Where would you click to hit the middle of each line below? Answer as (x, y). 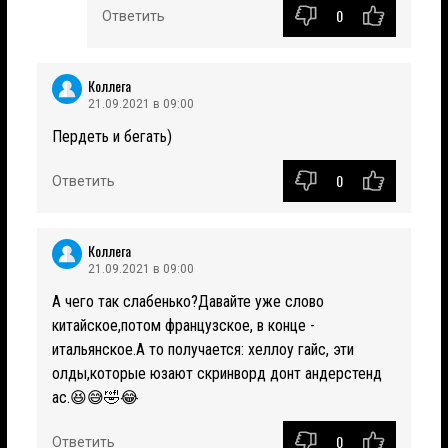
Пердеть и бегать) (112, 136)
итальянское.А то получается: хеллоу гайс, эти (203, 349)
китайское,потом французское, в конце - (183, 325)
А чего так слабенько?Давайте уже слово (188, 301)
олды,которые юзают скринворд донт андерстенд (217, 373)
